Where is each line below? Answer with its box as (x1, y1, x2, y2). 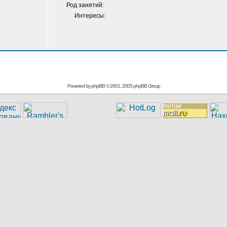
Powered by (67, 83, 91, 89)
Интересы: (74, 12, 105, 19)
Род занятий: (66, 2, 105, 9)
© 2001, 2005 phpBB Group (104, 83, 160, 89)
